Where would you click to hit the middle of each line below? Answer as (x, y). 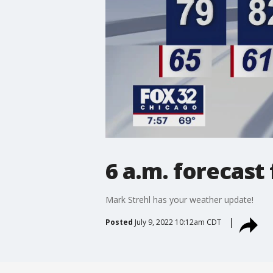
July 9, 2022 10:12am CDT (178, 222)
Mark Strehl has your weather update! (179, 199)
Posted (119, 222)
